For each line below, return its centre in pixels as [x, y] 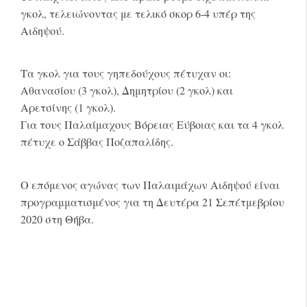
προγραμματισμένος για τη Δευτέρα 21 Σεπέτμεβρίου [152, 201]
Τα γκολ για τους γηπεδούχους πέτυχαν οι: [126, 73]
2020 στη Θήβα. [57, 219]
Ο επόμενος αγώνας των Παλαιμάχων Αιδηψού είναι [150, 184]
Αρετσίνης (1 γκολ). [68, 108]
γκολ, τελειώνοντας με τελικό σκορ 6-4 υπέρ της [138, 13]
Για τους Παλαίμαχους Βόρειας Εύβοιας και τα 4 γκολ [152, 125]
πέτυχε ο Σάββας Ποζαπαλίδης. [97, 142]
